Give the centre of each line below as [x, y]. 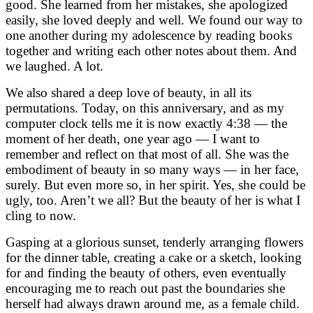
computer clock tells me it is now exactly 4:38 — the [146, 123]
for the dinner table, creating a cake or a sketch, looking [154, 257]
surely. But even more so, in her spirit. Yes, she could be [155, 184]
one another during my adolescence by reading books [149, 35]
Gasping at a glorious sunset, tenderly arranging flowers [154, 242]
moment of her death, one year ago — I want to [133, 138]
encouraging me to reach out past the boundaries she [145, 288]
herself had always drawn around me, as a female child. [153, 303]
